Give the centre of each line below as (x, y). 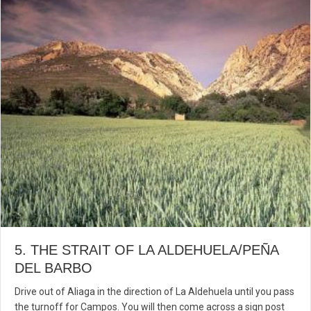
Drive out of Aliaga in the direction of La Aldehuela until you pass (154, 291)
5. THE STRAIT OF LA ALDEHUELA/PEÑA (146, 250)
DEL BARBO (53, 268)
